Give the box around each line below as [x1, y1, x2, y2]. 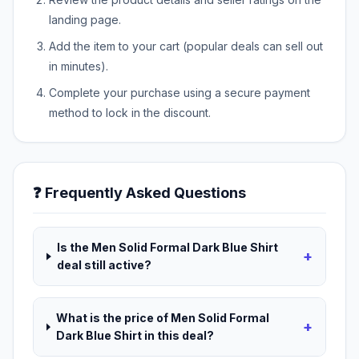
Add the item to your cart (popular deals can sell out [49, 39, 323, 54]
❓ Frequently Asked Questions [33, 184, 246, 202]
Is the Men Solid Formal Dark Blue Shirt [56, 240, 278, 255]
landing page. [49, 13, 121, 27]
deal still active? [56, 258, 151, 272]
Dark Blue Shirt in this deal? [55, 329, 214, 343]
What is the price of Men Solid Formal [55, 311, 269, 325]
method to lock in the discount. [49, 106, 211, 120]
